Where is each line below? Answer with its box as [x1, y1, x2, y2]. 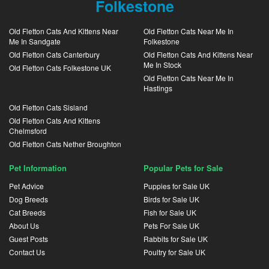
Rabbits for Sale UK [144, 234, 208, 244]
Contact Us [9, 247, 45, 257]
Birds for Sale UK [144, 194, 199, 204]
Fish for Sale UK [144, 207, 196, 217]
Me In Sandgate [9, 36, 61, 46]
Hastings [144, 83, 172, 93]
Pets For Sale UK [144, 220, 199, 231]
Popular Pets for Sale [144, 162, 223, 174]
